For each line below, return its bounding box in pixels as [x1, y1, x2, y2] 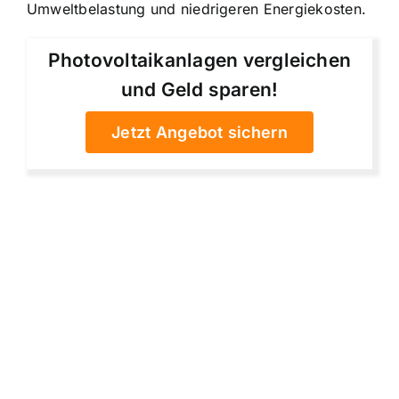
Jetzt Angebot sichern [111, 122, 288, 142]
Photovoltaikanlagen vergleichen [47, 48, 352, 71]
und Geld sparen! [120, 77, 279, 101]
